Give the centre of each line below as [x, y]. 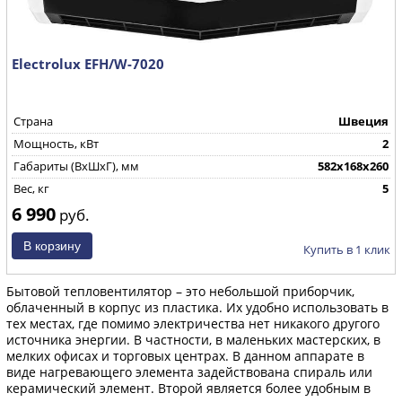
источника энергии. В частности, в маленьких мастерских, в [193, 339]
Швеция [363, 121]
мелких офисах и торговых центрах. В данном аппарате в [185, 355]
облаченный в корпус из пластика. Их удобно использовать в [197, 307]
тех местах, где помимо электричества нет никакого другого [193, 323]
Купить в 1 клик [346, 249]
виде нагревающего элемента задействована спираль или [189, 371]
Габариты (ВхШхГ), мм [76, 166]
